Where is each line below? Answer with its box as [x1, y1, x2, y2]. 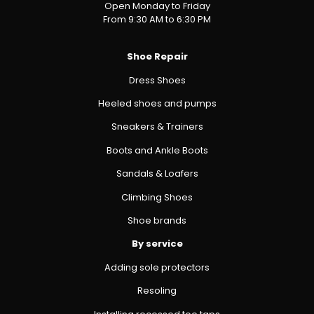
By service [131, 237, 183, 251]
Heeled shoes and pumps [97, 97, 217, 111]
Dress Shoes [128, 73, 186, 87]
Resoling [137, 284, 177, 298]
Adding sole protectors [104, 260, 210, 274]
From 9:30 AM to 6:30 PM [103, 12, 211, 26]
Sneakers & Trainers [111, 120, 203, 134]
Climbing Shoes [121, 190, 193, 204]
